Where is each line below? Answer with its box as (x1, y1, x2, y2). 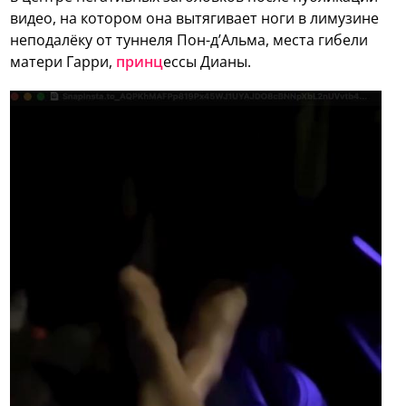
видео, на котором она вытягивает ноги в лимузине (10, 8, 380, 29)
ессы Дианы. (163, 52, 252, 72)
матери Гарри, (10, 52, 117, 72)
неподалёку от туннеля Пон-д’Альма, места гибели (10, 30, 369, 51)
